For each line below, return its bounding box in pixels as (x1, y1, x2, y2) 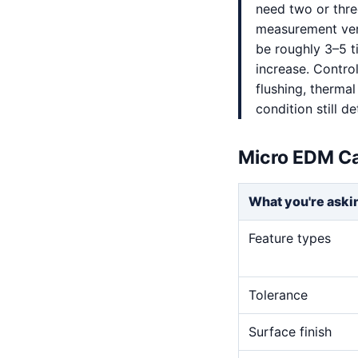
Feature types (249, 229, 331, 246)
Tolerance (249, 286, 308, 303)
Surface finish (249, 323, 332, 340)
